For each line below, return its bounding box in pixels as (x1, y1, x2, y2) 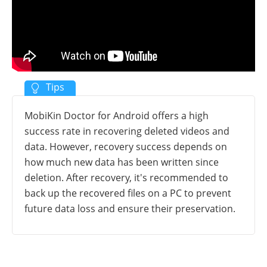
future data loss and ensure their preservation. (24, 201, 235, 215)
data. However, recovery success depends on (24, 139, 227, 153)
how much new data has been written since (24, 155, 219, 169)
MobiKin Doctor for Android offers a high (24, 108, 209, 122)
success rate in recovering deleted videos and (24, 124, 229, 138)
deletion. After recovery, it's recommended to (24, 170, 228, 184)
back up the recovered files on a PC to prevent (24, 186, 231, 200)
